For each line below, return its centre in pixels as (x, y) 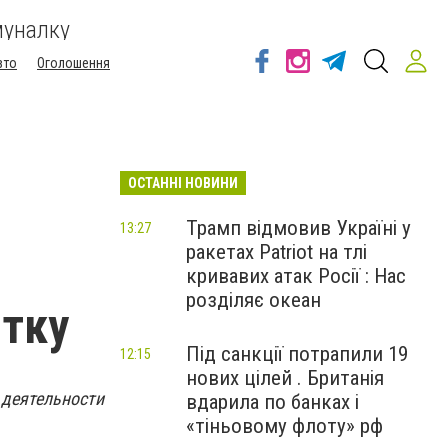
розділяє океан (253, 300)
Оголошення (73, 63)
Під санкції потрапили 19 (297, 354)
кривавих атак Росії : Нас (296, 276)
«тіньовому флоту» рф (284, 426)
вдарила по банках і (272, 402)
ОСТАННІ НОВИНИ (183, 183)
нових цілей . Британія (285, 378)
